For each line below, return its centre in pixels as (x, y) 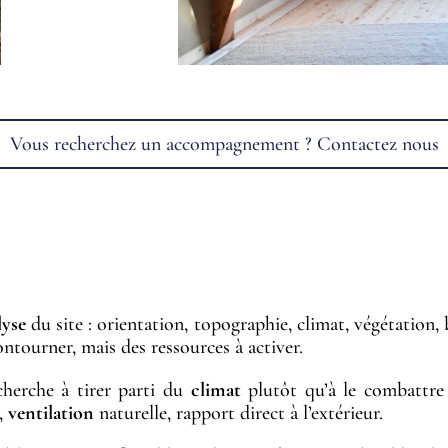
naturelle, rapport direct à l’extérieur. (239, 413)
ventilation (51, 413)
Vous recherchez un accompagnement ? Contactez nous (224, 143)
